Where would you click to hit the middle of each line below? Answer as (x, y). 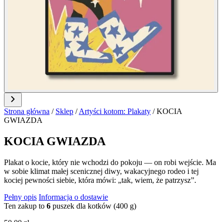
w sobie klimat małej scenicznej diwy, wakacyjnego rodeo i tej (101, 171)
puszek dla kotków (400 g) (94, 206)
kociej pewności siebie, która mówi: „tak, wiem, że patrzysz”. (100, 180)
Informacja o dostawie (73, 197)
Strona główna (27, 111)
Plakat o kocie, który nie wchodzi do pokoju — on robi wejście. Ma (110, 162)
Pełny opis (20, 197)
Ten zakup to (25, 206)
